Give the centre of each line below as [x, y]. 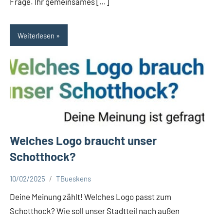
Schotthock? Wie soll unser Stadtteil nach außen [95, 210]
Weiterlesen [36, 35]
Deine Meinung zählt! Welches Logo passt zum [91, 196]
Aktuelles [28, 186]
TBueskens [73, 178]
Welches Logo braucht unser [83, 140]
